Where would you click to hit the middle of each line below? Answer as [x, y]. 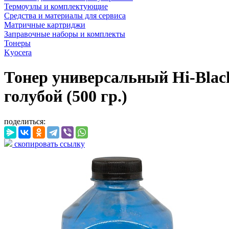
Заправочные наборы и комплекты [65, 34]
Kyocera [18, 52]
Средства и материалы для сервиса [65, 16]
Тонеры [17, 43]
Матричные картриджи [45, 25]
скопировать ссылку [49, 144]
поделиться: [25, 121]
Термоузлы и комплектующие [56, 6]
